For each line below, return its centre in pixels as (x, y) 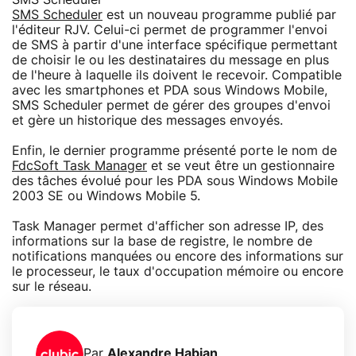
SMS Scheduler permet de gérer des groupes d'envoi (171, 105)
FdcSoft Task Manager (79, 166)
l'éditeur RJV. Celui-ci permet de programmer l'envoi (170, 30)
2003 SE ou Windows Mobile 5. (106, 196)
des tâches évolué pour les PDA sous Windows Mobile (175, 181)
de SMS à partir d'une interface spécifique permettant (175, 45)
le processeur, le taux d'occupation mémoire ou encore (178, 271)
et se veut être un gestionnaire (241, 166)
